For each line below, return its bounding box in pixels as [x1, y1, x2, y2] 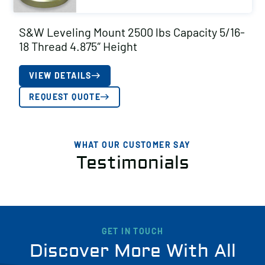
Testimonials [76, 152, 189, 174]
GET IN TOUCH [101, 226, 164, 236]
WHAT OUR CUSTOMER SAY [74, 140, 191, 150]
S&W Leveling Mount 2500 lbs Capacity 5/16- [19, 25, 245, 39]
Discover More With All [29, 240, 236, 262]
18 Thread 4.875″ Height [19, 39, 137, 53]
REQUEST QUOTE [29, 92, 101, 102]
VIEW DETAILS [29, 70, 92, 80]
